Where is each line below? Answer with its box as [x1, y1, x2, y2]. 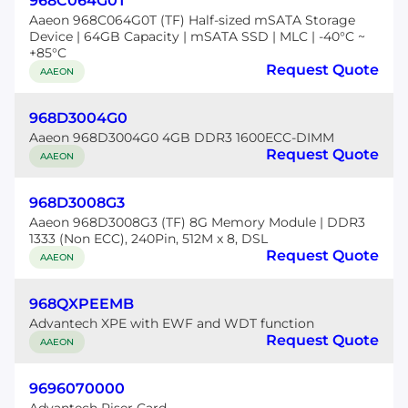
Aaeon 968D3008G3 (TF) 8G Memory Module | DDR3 [29, 214, 365, 230]
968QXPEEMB [29, 295, 134, 312]
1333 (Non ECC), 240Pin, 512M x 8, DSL [29, 230, 268, 247]
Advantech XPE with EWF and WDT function [29, 315, 314, 331]
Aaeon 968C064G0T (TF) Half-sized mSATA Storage [29, 12, 355, 28]
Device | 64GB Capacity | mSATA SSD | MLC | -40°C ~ [29, 28, 365, 45]
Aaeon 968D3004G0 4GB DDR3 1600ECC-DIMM [29, 129, 334, 146]
